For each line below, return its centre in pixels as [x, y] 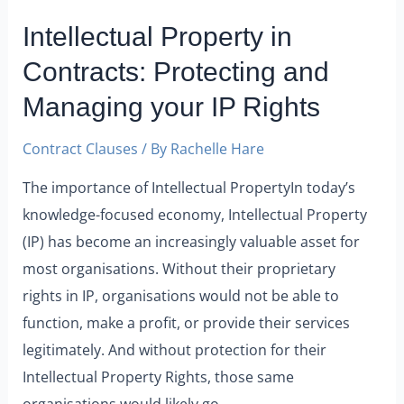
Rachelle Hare [218, 149]
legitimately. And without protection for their [175, 349]
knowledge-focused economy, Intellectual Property [195, 214]
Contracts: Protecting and [176, 72]
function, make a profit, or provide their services [187, 322]
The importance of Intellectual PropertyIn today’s [189, 187]
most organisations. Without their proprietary [179, 268]
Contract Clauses [81, 149]
